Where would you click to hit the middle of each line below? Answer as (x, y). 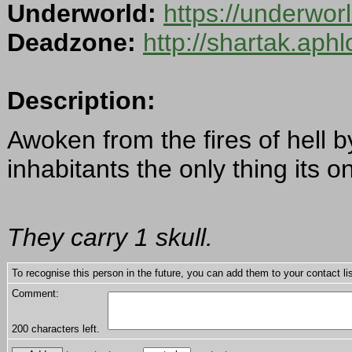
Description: (81, 101)
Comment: (35, 294)
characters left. (64, 329)
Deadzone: (71, 43)
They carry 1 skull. (110, 238)
